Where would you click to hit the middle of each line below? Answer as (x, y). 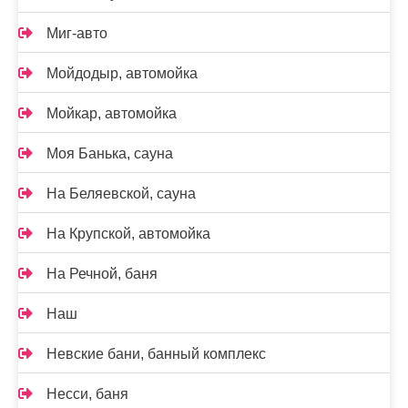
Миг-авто (77, 33)
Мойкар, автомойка (112, 113)
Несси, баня (87, 394)
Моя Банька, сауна (110, 153)
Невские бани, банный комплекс (156, 354)
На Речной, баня (102, 274)
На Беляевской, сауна (121, 194)
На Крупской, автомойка (128, 234)
